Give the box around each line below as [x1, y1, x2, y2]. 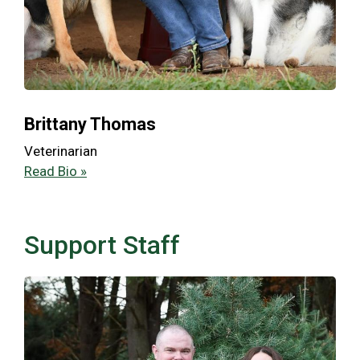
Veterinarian [24, 143, 97, 160]
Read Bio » [24, 163, 87, 180]
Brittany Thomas [24, 114, 156, 135]
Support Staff [24, 230, 180, 261]
